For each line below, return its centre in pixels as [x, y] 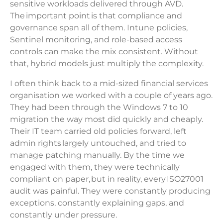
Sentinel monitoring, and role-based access [96, 40]
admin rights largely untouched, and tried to [98, 143]
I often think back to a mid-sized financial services [109, 84]
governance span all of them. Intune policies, [99, 28]
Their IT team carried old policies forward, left [98, 131]
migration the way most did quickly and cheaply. [107, 119]
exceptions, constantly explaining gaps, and [97, 203]
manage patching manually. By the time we [97, 155]
